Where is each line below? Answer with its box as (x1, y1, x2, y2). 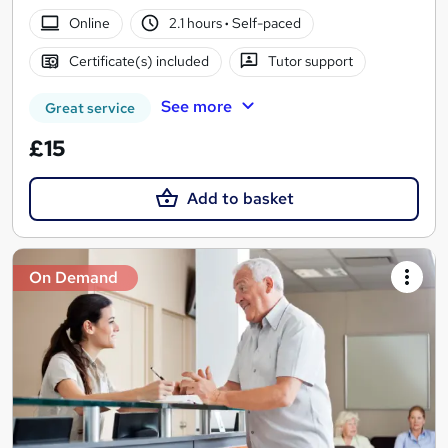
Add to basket (186, 187, 294, 209)
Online (68, 14, 110, 33)
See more (160, 95, 232, 117)
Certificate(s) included (68, 52, 209, 71)
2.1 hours (169, 14, 226, 33)
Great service (45, 98, 135, 117)
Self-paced (229, 14, 302, 33)
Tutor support (268, 52, 354, 71)
